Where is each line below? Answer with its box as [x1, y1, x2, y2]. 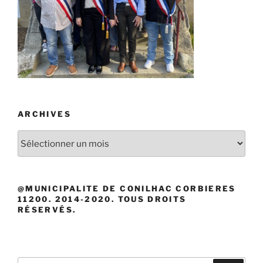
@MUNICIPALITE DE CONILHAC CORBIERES [18, 184, 236, 194]
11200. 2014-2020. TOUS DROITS [18, 194, 187, 204]
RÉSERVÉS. [18, 205, 76, 215]
